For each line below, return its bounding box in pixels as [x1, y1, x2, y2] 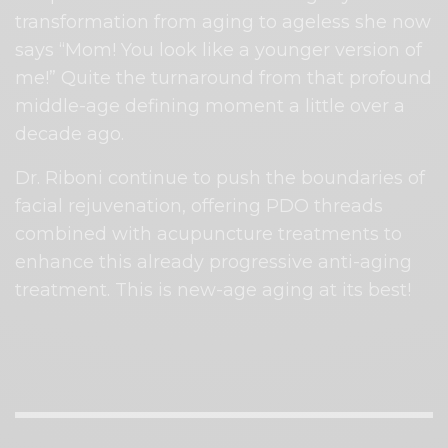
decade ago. [15, 123, 125, 146]
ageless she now [282, 11, 432, 34]
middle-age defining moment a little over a [15, 95, 406, 118]
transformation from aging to [15, 11, 278, 34]
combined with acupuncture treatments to [15, 223, 403, 246]
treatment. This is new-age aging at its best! [15, 279, 412, 302]
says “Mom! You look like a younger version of [15, 39, 423, 62]
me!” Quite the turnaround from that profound [15, 67, 433, 90]
